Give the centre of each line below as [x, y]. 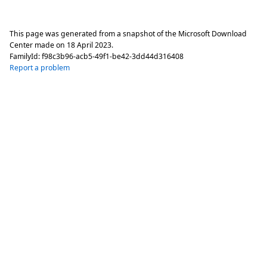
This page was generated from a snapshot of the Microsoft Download [128, 33]
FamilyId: [26, 56]
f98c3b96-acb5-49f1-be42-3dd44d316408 [113, 56]
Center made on [38, 45]
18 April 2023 [89, 45]
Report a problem [40, 67]
